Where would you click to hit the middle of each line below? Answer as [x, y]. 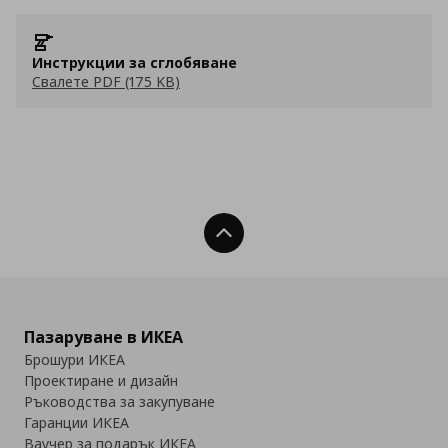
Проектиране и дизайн [101, 380]
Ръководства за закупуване [119, 401]
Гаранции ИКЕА [76, 422]
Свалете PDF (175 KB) [106, 81]
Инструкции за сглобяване [134, 62]
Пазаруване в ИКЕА [103, 337]
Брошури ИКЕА [74, 359]
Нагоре [259, 233]
